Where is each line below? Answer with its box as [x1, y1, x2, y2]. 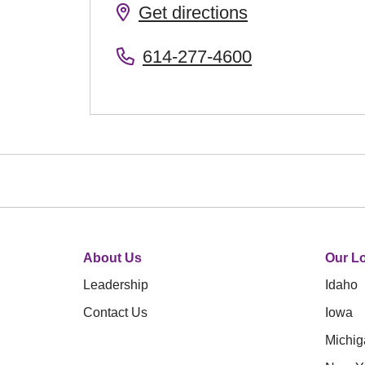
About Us [83, 251, 142, 265]
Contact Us [83, 306, 147, 319]
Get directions [139, 2, 248, 23]
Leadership [83, 278, 148, 292]
